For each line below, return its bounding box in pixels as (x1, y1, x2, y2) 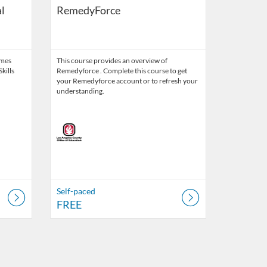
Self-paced (56, 186, 95, 197)
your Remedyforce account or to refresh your (56, 76, 198, 86)
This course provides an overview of (56, 56, 167, 66)
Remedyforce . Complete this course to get (56, 66, 187, 76)
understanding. (56, 86, 104, 96)
